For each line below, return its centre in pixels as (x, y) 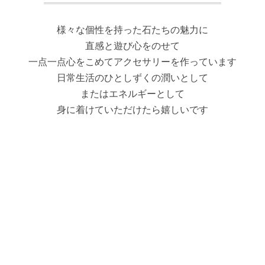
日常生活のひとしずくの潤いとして (132, 78)
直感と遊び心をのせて (132, 46)
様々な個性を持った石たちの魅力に (132, 30)
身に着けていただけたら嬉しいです (132, 110)
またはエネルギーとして (132, 94)
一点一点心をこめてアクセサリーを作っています (132, 62)
